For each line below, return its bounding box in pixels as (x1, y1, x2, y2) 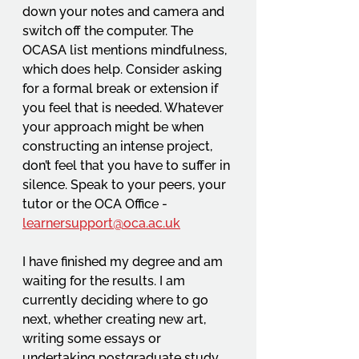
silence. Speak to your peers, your (22, 177, 229, 192)
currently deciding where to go (22, 292, 212, 308)
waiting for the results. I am (22, 273, 188, 288)
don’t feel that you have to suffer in (22, 158, 233, 173)
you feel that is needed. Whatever (22, 100, 227, 115)
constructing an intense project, (22, 139, 216, 154)
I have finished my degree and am (22, 254, 226, 269)
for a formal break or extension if (22, 81, 221, 96)
